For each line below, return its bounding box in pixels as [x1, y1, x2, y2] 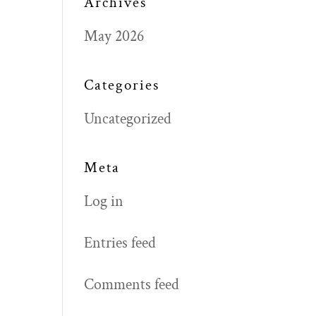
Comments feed [84, 274, 180, 295]
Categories [84, 75, 160, 95]
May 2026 [84, 26, 145, 47]
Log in [84, 191, 124, 212]
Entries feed [84, 233, 157, 253]
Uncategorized [84, 109, 172, 129]
